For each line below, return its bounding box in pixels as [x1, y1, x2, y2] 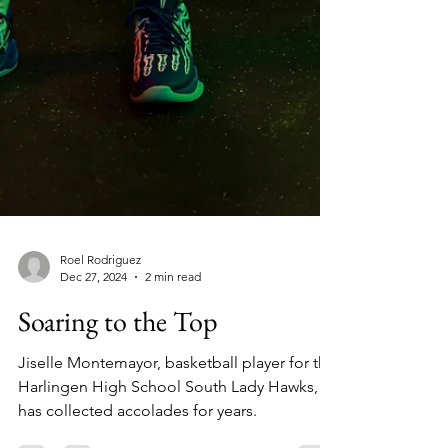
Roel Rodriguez [60, 348, 141, 363]
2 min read [145, 365, 201, 380]
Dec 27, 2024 [60, 365, 127, 380]
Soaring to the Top [18, 399, 218, 435]
